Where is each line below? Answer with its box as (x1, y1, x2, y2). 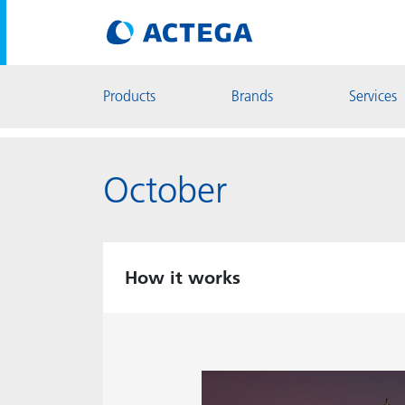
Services (349, 87, 397, 105)
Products (103, 87, 155, 105)
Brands (231, 87, 273, 105)
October (103, 168, 227, 212)
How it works (125, 267, 240, 288)
